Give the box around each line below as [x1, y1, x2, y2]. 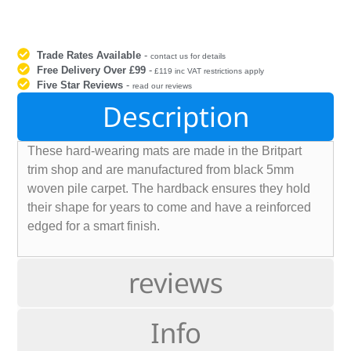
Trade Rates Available [37, 49, 142, 61]
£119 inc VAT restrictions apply [152, 66, 265, 75]
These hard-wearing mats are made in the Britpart [27, 143, 302, 157]
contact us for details [150, 51, 226, 60]
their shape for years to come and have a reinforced [27, 200, 312, 214]
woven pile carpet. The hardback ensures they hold [27, 181, 311, 195]
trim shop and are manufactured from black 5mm [27, 162, 295, 176]
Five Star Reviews [37, 78, 124, 91]
